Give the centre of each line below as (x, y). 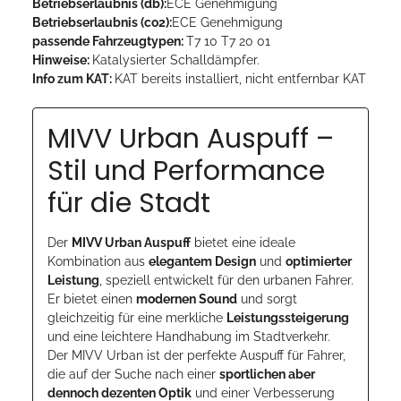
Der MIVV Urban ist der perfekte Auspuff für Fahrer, (196, 355)
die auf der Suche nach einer (133, 374)
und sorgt (267, 299)
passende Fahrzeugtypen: (109, 41)
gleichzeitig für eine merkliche (137, 317)
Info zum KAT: (73, 78)
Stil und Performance (186, 171)
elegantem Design (202, 261)
